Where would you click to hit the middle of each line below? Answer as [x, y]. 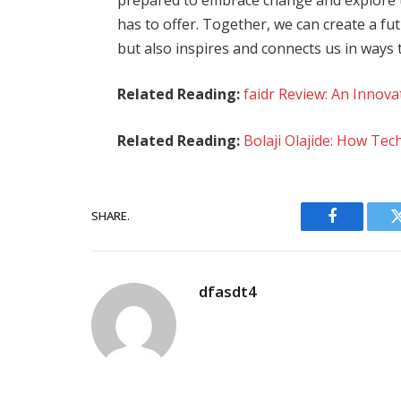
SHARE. [111, 216]
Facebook [362, 230]
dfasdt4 [228, 291]
